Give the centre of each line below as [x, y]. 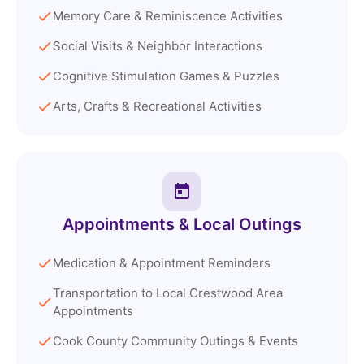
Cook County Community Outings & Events [175, 341]
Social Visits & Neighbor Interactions [158, 46]
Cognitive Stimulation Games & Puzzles [166, 76]
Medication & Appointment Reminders [162, 263]
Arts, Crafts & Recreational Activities [157, 106]
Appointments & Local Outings [182, 225]
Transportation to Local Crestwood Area [168, 293]
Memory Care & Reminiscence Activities [168, 16]
